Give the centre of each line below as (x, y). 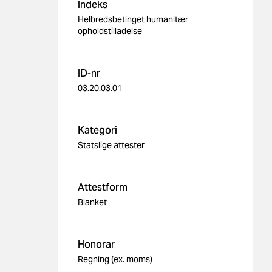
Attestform (103, 187)
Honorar (96, 244)
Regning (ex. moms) (115, 259)
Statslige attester (111, 145)
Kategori (97, 130)
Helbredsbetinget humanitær (133, 19)
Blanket (92, 202)
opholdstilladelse (110, 31)
